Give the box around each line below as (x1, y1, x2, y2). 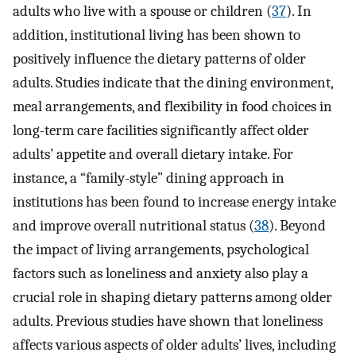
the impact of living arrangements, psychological (13, 241, 309, 259)
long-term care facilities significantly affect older (13, 122, 309, 140)
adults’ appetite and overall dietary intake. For (13, 145, 293, 164)
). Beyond (269, 217, 326, 235)
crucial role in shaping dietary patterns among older (13, 288, 332, 307)
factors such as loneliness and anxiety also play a (13, 265, 308, 283)
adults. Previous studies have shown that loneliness (13, 312, 323, 331)
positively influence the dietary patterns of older (13, 50, 306, 68)
